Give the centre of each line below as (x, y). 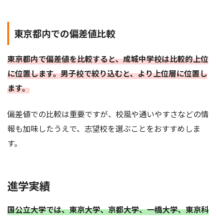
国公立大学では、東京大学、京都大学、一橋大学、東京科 (108, 209)
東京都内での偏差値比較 (65, 33)
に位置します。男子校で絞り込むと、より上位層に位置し (107, 73)
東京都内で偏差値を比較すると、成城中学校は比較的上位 (108, 59)
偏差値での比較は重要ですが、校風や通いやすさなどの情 (108, 114)
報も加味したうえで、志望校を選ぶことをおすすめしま (104, 129)
